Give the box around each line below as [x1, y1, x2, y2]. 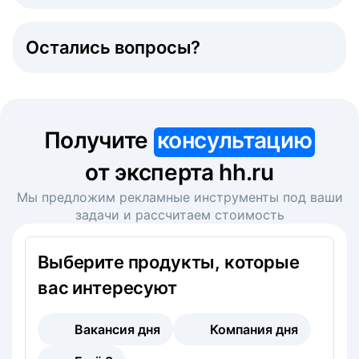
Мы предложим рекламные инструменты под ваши [16, 188, 343, 205]
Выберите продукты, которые [38, 251, 300, 272]
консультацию [156, 126, 313, 154]
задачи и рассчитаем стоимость [75, 206, 284, 223]
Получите [43, 126, 154, 154]
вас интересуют [38, 276, 177, 298]
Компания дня [210, 321, 298, 337]
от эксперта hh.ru [85, 158, 274, 186]
